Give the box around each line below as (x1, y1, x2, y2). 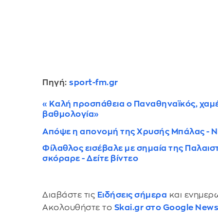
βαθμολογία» (42, 109, 99, 118)
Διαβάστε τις (42, 190, 97, 199)
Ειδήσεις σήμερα (97, 190, 167, 199)
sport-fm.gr (69, 78, 118, 87)
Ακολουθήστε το (42, 203, 114, 212)
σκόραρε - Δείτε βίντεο (42, 154, 139, 163)
